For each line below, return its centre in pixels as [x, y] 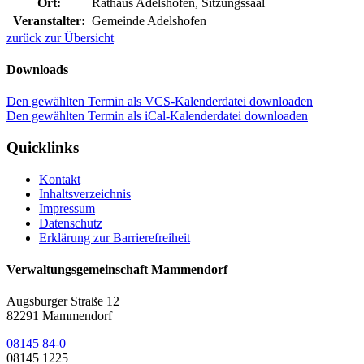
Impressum [67, 208]
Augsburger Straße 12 [63, 301]
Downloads [37, 69]
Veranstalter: [49, 20]
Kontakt [60, 179]
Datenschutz [71, 223]
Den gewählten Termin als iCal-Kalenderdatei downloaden [157, 116]
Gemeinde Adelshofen [149, 20]
